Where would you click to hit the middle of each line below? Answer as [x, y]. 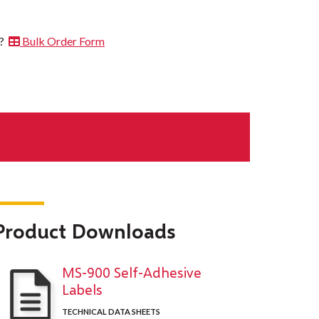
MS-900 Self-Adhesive [131, 272]
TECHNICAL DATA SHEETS [111, 312]
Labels [82, 289]
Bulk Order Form [62, 41]
